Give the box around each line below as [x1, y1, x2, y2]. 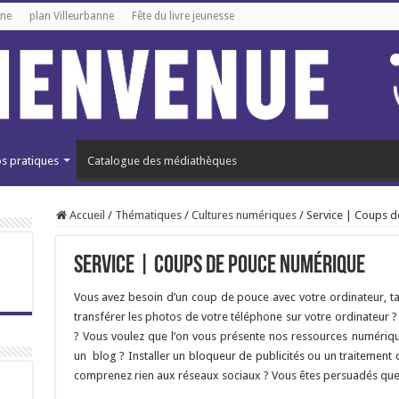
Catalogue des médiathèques [86, 153, 237, 167]
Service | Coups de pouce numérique [73, 253, 365, 279]
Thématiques [114, 208, 182, 222]
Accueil [66, 208, 105, 222]
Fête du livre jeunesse [131, 10, 234, 22]
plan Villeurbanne [28, 10, 114, 22]
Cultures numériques [191, 208, 297, 222]
